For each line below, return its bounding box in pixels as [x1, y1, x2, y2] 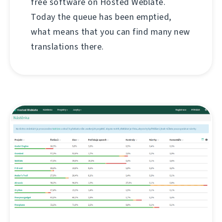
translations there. [31, 40, 104, 53]
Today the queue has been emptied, [31, 10, 171, 23]
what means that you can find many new [31, 25, 190, 38]
